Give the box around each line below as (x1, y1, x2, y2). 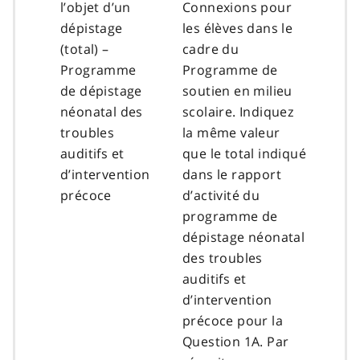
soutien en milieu (182, 81, 292, 100)
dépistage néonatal (182, 227, 305, 246)
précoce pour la (182, 311, 284, 329)
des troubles (182, 248, 263, 267)
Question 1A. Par (182, 332, 289, 350)
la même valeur (182, 123, 280, 141)
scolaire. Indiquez (182, 102, 294, 121)
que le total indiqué (182, 144, 306, 162)
